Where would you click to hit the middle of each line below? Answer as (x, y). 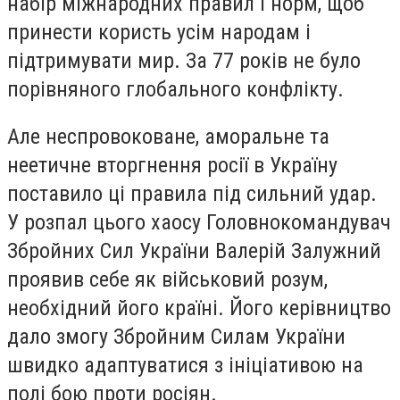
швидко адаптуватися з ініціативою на (185, 366)
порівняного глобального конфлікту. (175, 89)
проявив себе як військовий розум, (167, 280)
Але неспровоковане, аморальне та (168, 137)
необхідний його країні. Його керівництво (199, 308)
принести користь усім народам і (159, 32)
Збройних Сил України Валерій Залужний (194, 251)
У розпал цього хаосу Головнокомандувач (199, 223)
